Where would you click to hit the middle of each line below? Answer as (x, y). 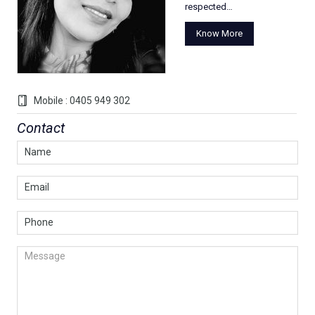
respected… (209, 7)
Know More (219, 33)
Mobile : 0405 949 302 (81, 101)
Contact (41, 128)
